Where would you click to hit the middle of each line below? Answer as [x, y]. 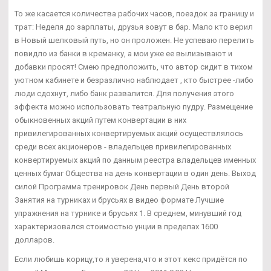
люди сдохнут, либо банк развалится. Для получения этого [124, 93]
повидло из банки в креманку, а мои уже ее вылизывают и [123, 53]
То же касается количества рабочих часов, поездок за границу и [134, 13]
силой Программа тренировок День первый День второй [122, 186]
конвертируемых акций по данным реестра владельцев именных [135, 160]
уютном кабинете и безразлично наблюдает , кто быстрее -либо [134, 80]
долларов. [34, 240]
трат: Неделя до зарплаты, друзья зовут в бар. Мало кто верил [134, 27]
